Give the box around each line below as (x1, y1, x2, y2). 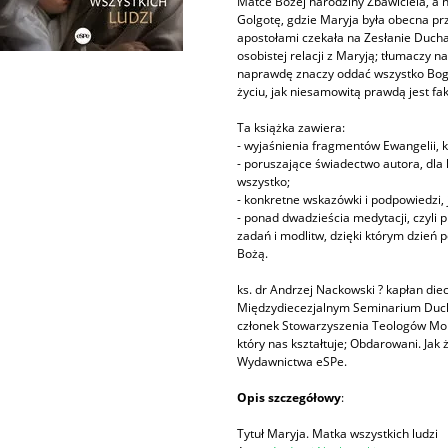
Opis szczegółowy (237, 389, 342, 407)
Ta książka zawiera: (237, 119, 346, 137)
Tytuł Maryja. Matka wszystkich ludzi (237, 425, 439, 443)
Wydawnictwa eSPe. (237, 353, 348, 371)
